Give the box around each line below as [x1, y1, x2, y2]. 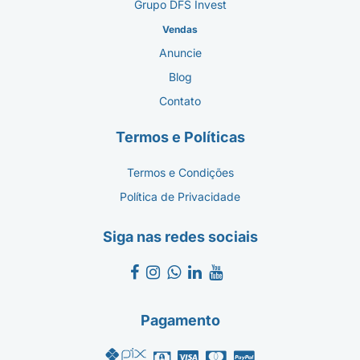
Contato [159, 93, 201, 108]
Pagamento [140, 311, 220, 329]
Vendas [162, 22, 198, 35]
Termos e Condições [126, 165, 234, 179]
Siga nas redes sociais [102, 227, 258, 245]
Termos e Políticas [115, 128, 245, 145]
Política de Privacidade [120, 189, 240, 203]
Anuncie [158, 45, 202, 59]
